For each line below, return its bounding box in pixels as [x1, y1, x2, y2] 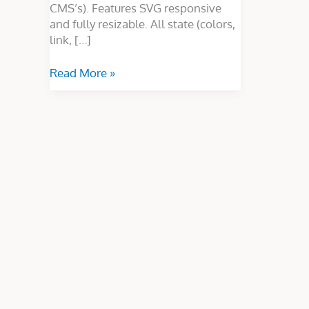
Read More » [50, 66, 115, 81]
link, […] [50, 32, 91, 47]
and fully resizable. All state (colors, [50, 16, 235, 31]
